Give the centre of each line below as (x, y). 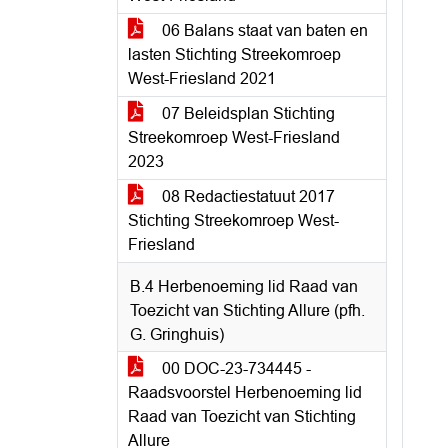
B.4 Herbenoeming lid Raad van (244, 286)
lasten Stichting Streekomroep (234, 54)
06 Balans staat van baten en (263, 30)
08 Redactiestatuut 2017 (246, 196)
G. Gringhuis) (177, 334)
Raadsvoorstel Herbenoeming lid (245, 392)
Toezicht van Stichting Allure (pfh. (247, 310)
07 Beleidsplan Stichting (246, 113)
